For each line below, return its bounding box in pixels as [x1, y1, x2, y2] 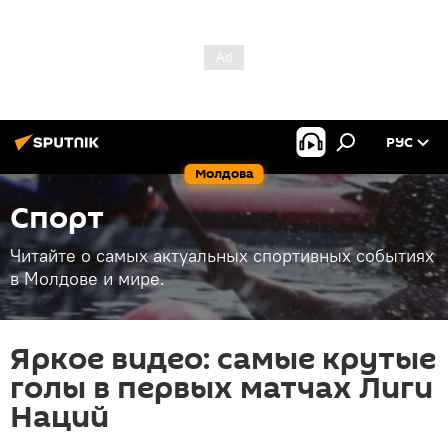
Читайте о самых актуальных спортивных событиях [10, 244, 434, 267]
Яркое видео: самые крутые [10, 338, 436, 381]
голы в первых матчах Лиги [10, 367, 433, 410]
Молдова [194, 164, 254, 183]
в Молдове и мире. [10, 267, 165, 290]
